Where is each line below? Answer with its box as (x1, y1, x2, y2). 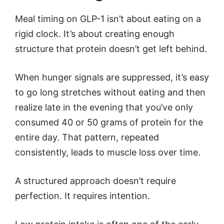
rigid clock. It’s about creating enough (15, 28, 174, 39)
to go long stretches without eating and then (15, 86, 205, 97)
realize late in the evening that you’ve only (15, 101, 193, 112)
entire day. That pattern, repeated (15, 131, 159, 142)
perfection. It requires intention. (15, 190, 150, 201)
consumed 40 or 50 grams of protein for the (15, 116, 203, 127)
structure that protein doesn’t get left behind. (15, 43, 207, 54)
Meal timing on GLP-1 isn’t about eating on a (15, 13, 201, 24)
